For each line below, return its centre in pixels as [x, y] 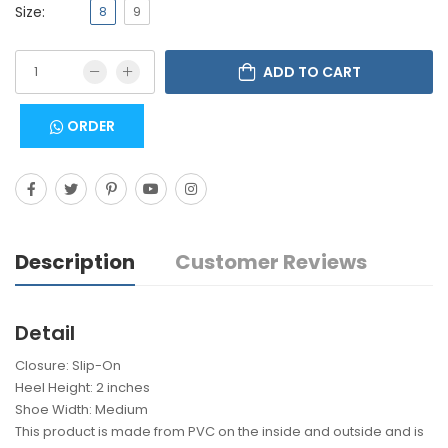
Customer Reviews [271, 262]
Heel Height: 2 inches [82, 388]
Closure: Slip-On [68, 366]
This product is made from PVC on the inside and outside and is [219, 432]
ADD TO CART [311, 72]
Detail [45, 333]
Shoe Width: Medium [81, 410]
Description [75, 262]
